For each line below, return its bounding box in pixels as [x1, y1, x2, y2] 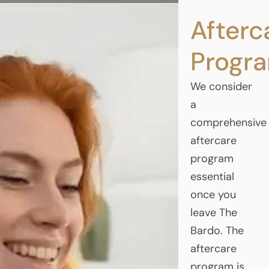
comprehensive [190, 115, 267, 130]
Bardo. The [190, 223, 244, 238]
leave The [190, 205, 237, 220]
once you [190, 187, 236, 202]
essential [190, 169, 234, 184]
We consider [190, 79, 252, 94]
